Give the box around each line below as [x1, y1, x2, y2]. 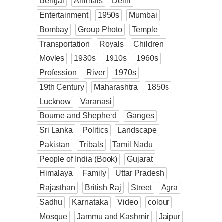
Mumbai [129, 10, 157, 19]
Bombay [39, 25, 68, 34]
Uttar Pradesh [115, 168, 164, 177]
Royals [99, 39, 124, 48]
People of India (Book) [39, 154, 117, 163]
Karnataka [72, 197, 108, 206]
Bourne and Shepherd [39, 111, 117, 120]
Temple [132, 25, 158, 34]
